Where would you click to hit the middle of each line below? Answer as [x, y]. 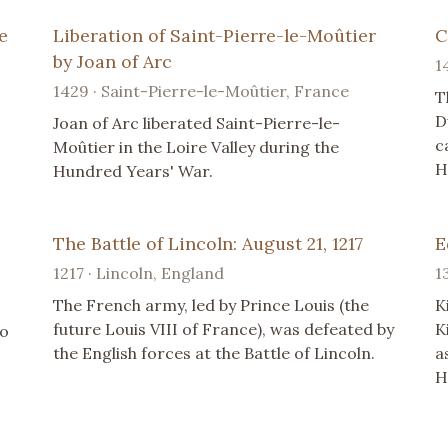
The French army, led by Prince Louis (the [211, 305]
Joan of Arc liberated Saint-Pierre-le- [197, 123]
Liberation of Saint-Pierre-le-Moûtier [215, 36]
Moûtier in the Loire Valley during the [196, 147]
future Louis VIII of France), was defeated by [224, 329]
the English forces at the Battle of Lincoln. [214, 353]
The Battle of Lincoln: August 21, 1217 [208, 244]
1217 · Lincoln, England [139, 273]
